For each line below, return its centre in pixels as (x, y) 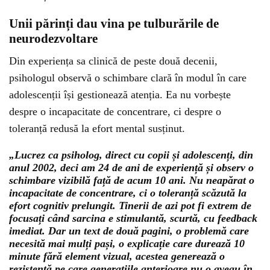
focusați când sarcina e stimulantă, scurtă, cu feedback (133, 218)
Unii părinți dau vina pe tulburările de (114, 24)
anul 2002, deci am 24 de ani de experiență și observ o (131, 168)
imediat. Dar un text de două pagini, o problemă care (129, 231)
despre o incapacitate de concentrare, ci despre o (115, 111)
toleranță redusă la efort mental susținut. (97, 128)
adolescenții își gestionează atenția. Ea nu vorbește (120, 95)
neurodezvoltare (53, 39)
